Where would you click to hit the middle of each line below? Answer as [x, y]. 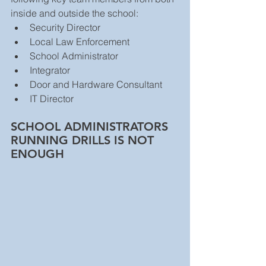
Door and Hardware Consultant [98, 84]
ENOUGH [37, 154]
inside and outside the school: [76, 13]
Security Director [67, 27]
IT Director [53, 99]
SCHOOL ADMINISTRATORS [91, 126]
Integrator [52, 70]
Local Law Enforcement [82, 42]
